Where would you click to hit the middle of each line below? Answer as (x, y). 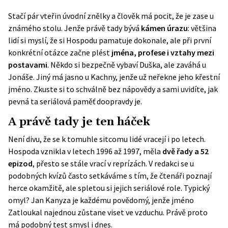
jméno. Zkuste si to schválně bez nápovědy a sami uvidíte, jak (113, 89)
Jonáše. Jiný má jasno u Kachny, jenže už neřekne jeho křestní (114, 77)
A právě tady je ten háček (79, 122)
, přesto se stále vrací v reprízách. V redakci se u (113, 163)
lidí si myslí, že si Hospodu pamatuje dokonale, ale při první (110, 40)
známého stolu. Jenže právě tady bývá (75, 28)
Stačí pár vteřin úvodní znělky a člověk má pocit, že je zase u (111, 16)
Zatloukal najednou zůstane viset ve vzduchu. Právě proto (108, 212)
